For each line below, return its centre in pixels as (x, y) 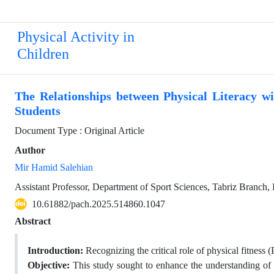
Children (43, 54)
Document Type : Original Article (80, 131)
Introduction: (57, 250)
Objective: (50, 265)
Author (30, 150)
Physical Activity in (76, 37)
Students (38, 111)
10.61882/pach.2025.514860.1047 (98, 204)
